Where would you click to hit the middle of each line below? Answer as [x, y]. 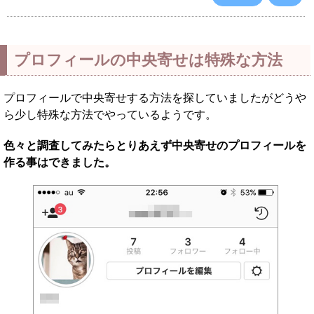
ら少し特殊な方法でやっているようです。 [110, 115]
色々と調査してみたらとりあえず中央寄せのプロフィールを [155, 145]
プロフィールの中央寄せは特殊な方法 [148, 60]
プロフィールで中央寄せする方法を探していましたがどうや [155, 98]
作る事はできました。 [60, 162]
